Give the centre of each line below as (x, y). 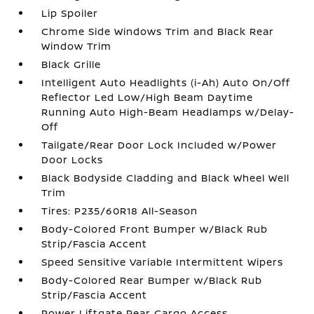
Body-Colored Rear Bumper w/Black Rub (152, 280)
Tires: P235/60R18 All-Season (120, 211)
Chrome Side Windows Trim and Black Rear (158, 31)
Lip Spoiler (70, 13)
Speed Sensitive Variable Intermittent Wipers (163, 262)
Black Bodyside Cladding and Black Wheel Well (166, 178)
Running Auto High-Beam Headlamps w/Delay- (168, 112)
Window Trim (77, 46)
